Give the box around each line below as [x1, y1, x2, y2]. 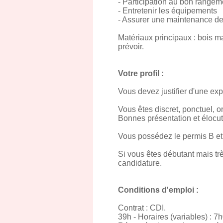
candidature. [118, 159, 162, 167]
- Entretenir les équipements [118, 6, 217, 15]
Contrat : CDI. [118, 204, 166, 212]
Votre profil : [118, 69, 164, 78]
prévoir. [118, 42, 144, 51]
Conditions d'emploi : [118, 186, 199, 194]
